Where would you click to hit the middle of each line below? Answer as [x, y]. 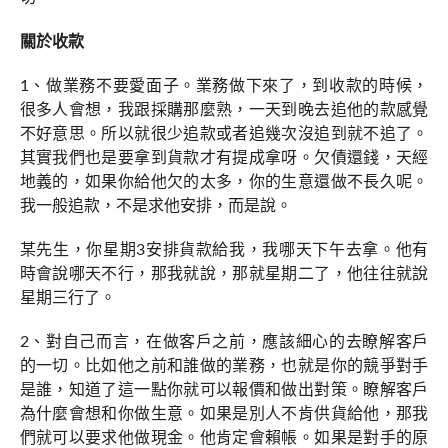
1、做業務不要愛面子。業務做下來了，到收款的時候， [224, 86]
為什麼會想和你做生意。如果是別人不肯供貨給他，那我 [224, 414]
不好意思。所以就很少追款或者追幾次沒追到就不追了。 [224, 134]
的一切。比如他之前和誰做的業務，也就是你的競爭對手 [224, 366]
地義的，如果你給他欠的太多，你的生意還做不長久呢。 [224, 182]
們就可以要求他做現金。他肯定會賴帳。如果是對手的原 [224, 438]
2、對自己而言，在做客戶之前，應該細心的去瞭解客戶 [224, 342]
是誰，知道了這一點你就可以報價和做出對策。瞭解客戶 [224, 390]
